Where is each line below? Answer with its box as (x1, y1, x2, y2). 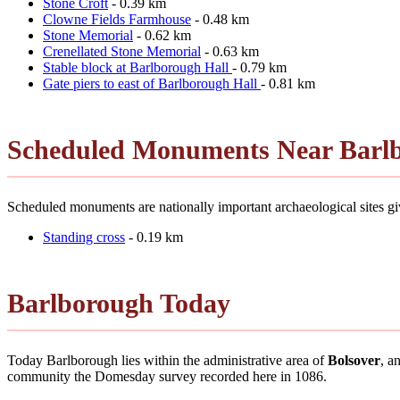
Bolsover (328, 352, 380, 368)
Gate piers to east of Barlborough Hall (43, 75, 261, 91)
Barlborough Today (7, 287, 230, 318)
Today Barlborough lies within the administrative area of (7, 352, 328, 368)
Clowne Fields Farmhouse (43, 11, 191, 27)
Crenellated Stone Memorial (43, 43, 201, 59)
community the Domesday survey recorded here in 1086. (7, 368, 327, 384)
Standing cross (43, 229, 125, 245)
